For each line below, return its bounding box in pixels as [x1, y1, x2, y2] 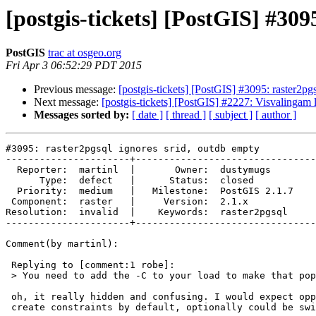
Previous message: [34, 83, 119, 96]
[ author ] [255, 109, 296, 121]
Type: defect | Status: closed [6, 175, 39, 186]
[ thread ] [166, 109, 206, 121]
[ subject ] [209, 109, 253, 121]
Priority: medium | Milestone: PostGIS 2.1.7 [6, 186, 17, 197]
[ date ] [132, 109, 163, 121]
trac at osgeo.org [48, 47, 121, 59]
